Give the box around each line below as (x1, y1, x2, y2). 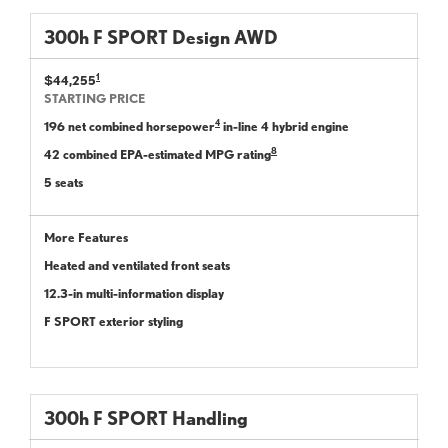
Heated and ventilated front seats (44, 257, 230, 273)
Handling (172, 405, 248, 429)
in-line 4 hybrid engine (220, 118, 349, 134)
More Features (44, 229, 128, 245)
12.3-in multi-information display (44, 285, 224, 301)
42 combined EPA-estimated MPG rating (44, 146, 271, 162)
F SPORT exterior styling (44, 313, 183, 329)
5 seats (44, 174, 83, 190)
